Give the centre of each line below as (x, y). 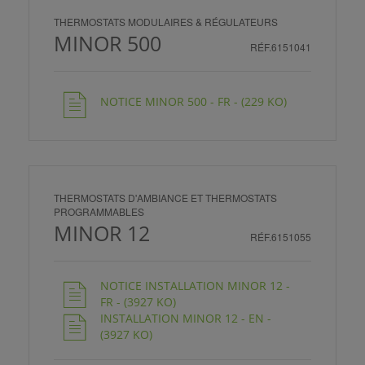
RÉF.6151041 (281, 46)
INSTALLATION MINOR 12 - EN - (186, 318)
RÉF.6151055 (281, 236)
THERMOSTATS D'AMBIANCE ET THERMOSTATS (165, 197)
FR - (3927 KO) (138, 301)
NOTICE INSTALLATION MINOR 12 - (195, 285)
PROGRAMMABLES (99, 211)
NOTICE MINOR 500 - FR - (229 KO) (193, 101)
